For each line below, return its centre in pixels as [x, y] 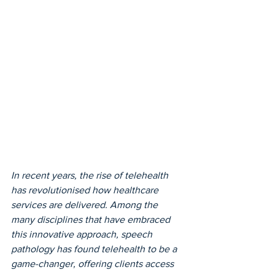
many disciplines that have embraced [92, 220]
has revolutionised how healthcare [86, 190]
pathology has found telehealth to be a [95, 249]
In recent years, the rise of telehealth [91, 176]
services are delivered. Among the [86, 205]
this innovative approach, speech [83, 234]
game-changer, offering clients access [94, 264]
